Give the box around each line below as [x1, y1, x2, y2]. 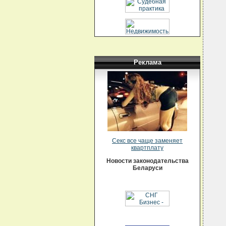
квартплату [131, 144, 163, 151]
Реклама [133, 59, 161, 66]
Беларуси [132, 164, 162, 172]
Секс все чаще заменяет [112, 137, 183, 144]
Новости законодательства [106, 157, 189, 164]
